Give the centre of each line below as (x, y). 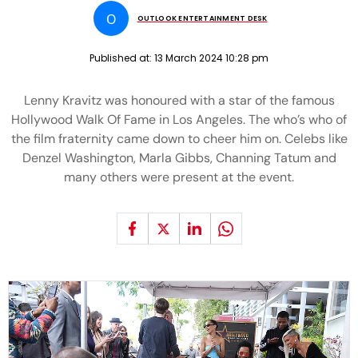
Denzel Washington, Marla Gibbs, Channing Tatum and (179, 158)
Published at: (122, 58)
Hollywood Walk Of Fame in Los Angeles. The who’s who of (179, 119)
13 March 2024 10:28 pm (211, 58)
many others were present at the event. (179, 177)
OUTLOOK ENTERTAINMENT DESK (202, 18)
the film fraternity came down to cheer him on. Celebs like (179, 139)
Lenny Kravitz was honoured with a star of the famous (179, 100)
